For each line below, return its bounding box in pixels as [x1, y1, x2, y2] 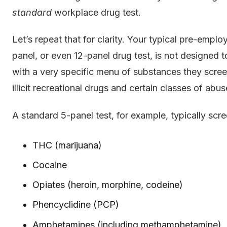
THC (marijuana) [32, 139, 102, 150]
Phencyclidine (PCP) [32, 199, 119, 210]
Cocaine [32, 159, 67, 170]
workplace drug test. [52, 7, 141, 18]
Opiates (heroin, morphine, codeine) [32, 179, 183, 191]
